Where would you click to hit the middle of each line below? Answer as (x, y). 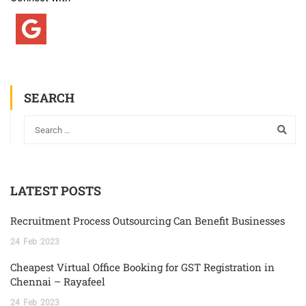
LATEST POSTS (56, 191)
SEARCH (49, 97)
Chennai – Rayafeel (58, 282)
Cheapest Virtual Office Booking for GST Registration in (142, 267)
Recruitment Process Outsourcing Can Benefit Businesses (148, 221)
